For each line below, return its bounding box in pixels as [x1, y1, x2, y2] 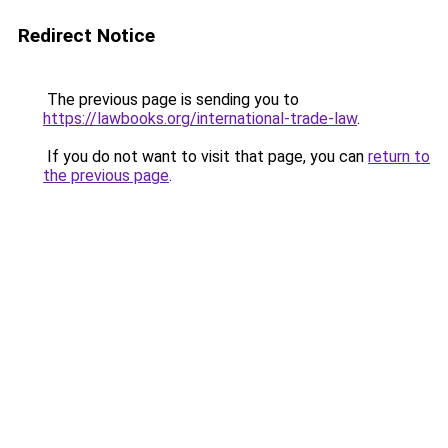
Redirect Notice [18, 24, 155, 47]
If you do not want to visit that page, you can [43, 147, 368, 166]
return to [368, 147, 430, 166]
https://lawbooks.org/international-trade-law [43, 109, 357, 128]
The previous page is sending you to [43, 90, 299, 109]
